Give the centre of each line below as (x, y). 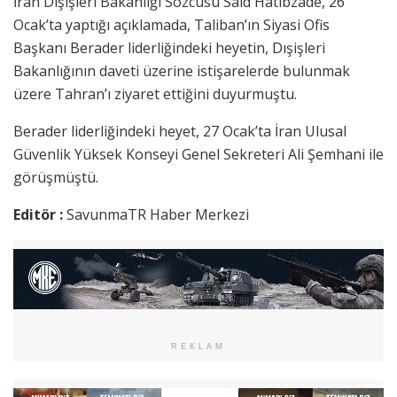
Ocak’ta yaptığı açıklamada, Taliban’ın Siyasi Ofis (171, 25)
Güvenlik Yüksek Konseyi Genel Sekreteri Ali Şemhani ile (198, 155)
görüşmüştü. (56, 178)
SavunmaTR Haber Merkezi (158, 215)
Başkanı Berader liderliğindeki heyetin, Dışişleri (169, 48)
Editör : (40, 215)
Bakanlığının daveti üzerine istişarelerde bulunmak (182, 71)
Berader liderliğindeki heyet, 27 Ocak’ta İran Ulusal (180, 132)
